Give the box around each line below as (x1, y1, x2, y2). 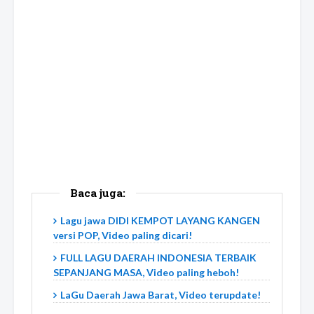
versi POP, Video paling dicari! (53, 229, 192, 242)
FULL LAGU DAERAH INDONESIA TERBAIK (60, 252, 257, 264)
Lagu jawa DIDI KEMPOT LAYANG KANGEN (60, 214, 260, 227)
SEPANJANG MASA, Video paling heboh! (53, 266, 239, 279)
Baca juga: (70, 186, 125, 200)
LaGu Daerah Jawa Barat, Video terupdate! (60, 289, 261, 301)
